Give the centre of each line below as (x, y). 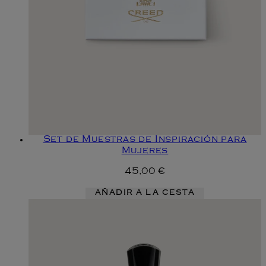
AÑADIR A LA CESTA (145, 193)
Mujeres (145, 151)
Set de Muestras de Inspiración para (145, 140)
